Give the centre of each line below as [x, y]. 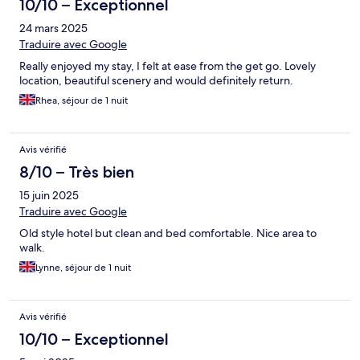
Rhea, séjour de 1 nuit [82, 101]
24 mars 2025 [53, 29]
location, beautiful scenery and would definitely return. [156, 81]
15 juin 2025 [49, 196]
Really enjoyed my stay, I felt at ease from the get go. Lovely [168, 66]
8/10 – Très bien [77, 172]
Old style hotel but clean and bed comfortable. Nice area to [168, 233]
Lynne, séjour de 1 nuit [83, 268]
